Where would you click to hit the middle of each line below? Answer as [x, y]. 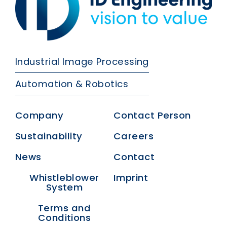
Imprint [131, 177]
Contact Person [152, 115]
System [64, 187]
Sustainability [49, 136]
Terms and [64, 208]
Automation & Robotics [72, 84]
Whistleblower [64, 177]
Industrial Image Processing [82, 61]
